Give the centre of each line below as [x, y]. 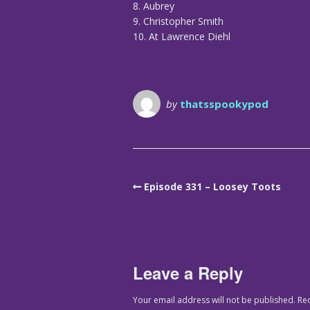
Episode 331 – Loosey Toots [212, 187]
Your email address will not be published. [214, 300]
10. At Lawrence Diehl [182, 37]
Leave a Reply [188, 272]
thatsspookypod [224, 104]
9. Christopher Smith [178, 21]
